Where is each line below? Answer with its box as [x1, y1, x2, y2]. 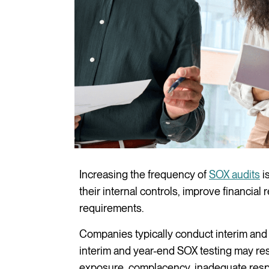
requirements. [79, 201, 144, 214]
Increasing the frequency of [79, 168, 209, 181]
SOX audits [209, 168, 260, 181]
